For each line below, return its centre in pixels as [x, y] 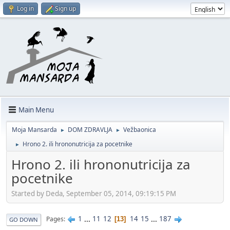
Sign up [65, 8]
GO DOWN [24, 219]
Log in [25, 8]
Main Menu [36, 110]
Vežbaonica [140, 130]
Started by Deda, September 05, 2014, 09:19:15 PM [94, 193]
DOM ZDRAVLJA [90, 130]
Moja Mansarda [34, 130]
